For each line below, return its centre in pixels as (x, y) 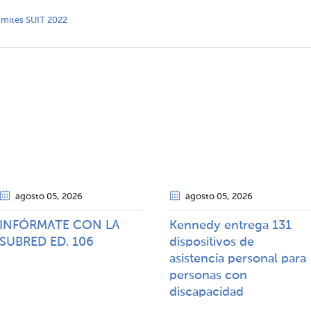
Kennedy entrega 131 (230, 226)
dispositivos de (212, 242)
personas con (208, 276)
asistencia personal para (238, 259)
